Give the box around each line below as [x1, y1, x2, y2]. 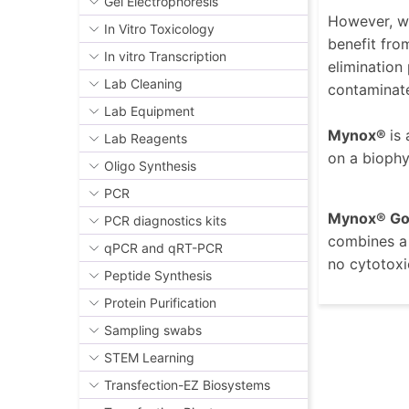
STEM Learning [104, 350, 194, 366]
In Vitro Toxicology [104, 21, 215, 37]
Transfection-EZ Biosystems [104, 377, 270, 393]
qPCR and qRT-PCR [104, 240, 223, 257]
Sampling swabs [104, 322, 202, 339]
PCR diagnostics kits [104, 213, 226, 229]
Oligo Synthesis [104, 158, 196, 174]
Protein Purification [104, 295, 216, 311]
